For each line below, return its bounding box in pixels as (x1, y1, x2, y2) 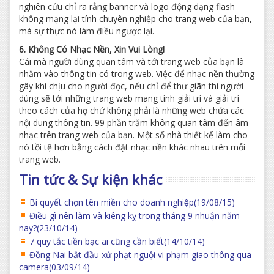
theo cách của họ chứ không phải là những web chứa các (19, 105, 244, 116)
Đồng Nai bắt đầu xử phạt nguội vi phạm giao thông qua (29, 249, 251, 261)
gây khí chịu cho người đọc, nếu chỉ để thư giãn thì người (19, 80, 243, 92)
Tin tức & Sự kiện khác (19, 170, 162, 188)
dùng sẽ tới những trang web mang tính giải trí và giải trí (19, 92, 239, 104)
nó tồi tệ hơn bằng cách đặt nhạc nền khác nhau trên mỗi (19, 141, 245, 153)
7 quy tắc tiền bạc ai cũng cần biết (29, 235, 164, 247)
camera (19, 261, 49, 273)
